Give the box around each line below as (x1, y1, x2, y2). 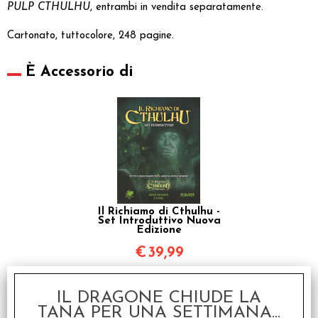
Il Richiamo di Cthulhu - (98, 206, 220, 217)
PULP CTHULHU (7, 1, 90, 13)
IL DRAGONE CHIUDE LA (57, 290, 261, 307)
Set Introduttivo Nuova (97, 215, 221, 226)
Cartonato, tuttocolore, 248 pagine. (7, 30, 174, 41)
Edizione (136, 224, 182, 236)
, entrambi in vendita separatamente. (90, 1, 263, 13)
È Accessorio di (26, 64, 133, 79)
